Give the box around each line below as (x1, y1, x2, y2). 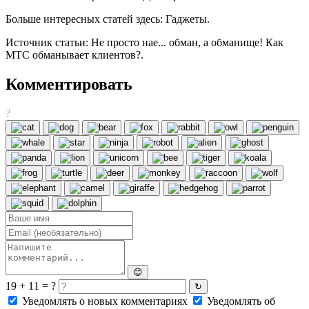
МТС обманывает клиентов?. (6, 49, 143, 61)
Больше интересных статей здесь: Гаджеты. (6, 13, 210, 26)
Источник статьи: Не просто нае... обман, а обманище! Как (6, 37, 283, 49)
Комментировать (6, 75, 132, 94)
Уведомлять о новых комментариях (19, 295, 190, 308)
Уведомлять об (204, 295, 275, 308)
